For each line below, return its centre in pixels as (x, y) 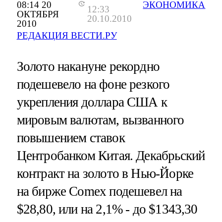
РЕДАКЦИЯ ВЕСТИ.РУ (67, 35)
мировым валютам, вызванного (100, 120)
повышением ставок (71, 138)
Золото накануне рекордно (88, 66)
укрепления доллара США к (92, 102)
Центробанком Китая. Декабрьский (111, 155)
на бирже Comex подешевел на (99, 191)
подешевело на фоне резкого (93, 84)
